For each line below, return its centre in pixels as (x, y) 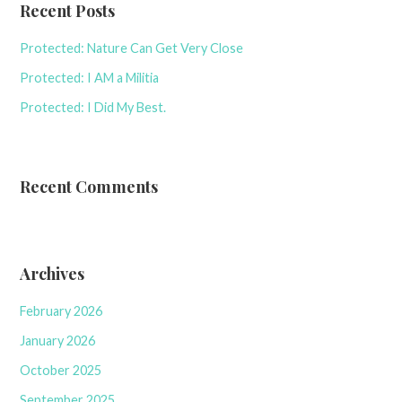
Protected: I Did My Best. (93, 108)
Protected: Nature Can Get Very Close (132, 48)
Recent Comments (89, 186)
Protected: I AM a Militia (90, 78)
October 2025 (61, 371)
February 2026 (61, 311)
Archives (52, 273)
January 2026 (58, 341)
